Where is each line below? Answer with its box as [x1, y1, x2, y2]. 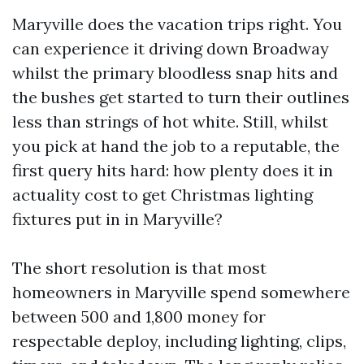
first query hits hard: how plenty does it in [12, 160, 333, 180]
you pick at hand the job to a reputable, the [12, 136, 340, 156]
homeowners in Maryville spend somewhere [12, 282, 350, 302]
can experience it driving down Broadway [12, 38, 329, 58]
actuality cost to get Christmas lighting [12, 184, 313, 205]
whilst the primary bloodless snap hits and [12, 63, 338, 83]
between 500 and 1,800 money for [12, 306, 266, 327]
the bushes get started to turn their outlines [12, 87, 349, 107]
